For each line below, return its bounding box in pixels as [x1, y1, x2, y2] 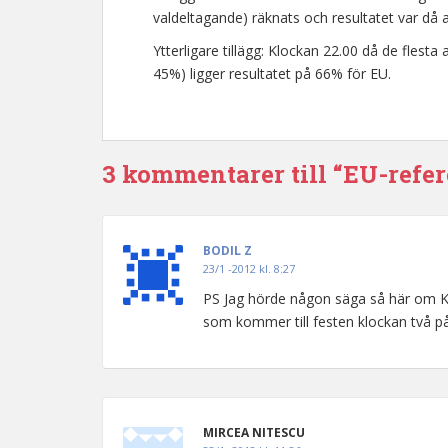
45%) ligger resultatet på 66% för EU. [153, 64, 391, 83]
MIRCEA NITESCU [203, 424, 305, 441]
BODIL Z [203, 242, 252, 259]
